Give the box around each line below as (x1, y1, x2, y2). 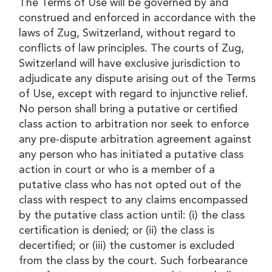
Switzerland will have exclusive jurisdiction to (19, 58, 241, 69)
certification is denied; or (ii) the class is (19, 225, 215, 236)
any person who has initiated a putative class (19, 149, 244, 160)
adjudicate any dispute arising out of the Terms (19, 73, 256, 84)
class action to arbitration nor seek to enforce (19, 118, 250, 130)
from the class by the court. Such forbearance (19, 255, 248, 267)
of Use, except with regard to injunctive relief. (19, 88, 249, 100)
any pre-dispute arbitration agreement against (19, 134, 252, 145)
